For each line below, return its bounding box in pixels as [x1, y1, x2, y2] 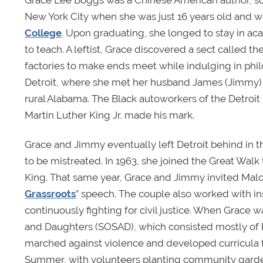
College [25, 27, 62, 39]
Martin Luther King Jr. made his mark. [25, 109, 197, 122]
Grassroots [25, 188, 76, 200]
